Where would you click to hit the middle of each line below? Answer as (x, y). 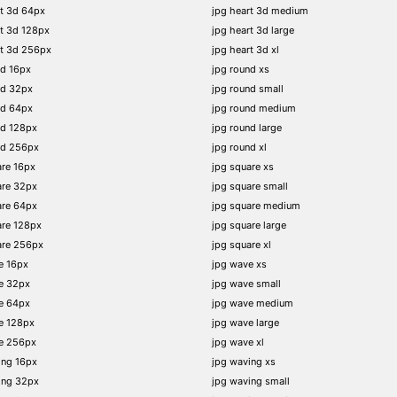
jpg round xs (241, 69)
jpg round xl (239, 147)
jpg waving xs (244, 361)
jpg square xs (243, 166)
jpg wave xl (238, 342)
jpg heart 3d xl (245, 49)
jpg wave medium (253, 303)
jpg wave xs (239, 264)
